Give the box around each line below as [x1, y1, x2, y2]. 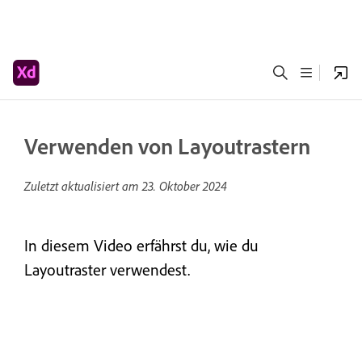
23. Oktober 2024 [142, 178, 227, 194]
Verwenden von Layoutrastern [24, 132, 310, 160]
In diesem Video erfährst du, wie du [24, 235, 259, 255]
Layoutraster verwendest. [24, 259, 190, 280]
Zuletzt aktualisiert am [24, 178, 142, 194]
